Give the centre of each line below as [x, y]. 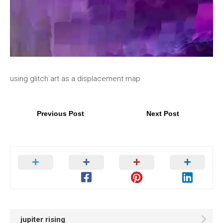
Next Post [163, 113]
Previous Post [60, 113]
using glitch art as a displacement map [75, 78]
